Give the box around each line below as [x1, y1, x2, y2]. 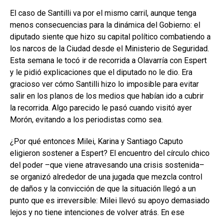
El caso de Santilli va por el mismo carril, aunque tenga [10, 8, 196, 18]
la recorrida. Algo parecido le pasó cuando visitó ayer [10, 103, 192, 113]
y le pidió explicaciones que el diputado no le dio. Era [10, 68, 192, 77]
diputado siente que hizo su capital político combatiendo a [10, 32, 211, 42]
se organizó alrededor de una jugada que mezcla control [10, 172, 202, 182]
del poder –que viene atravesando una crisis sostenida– [10, 160, 204, 170]
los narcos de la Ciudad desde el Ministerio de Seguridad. [10, 44, 209, 54]
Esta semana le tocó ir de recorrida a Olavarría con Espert [10, 56, 207, 66]
